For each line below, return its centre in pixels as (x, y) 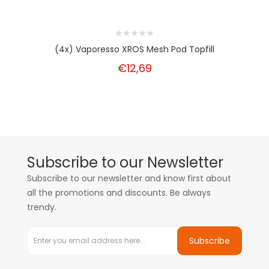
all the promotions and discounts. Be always (119, 193)
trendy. (42, 207)
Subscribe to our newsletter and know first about (129, 178)
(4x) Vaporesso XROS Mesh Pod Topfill (134, 49)
